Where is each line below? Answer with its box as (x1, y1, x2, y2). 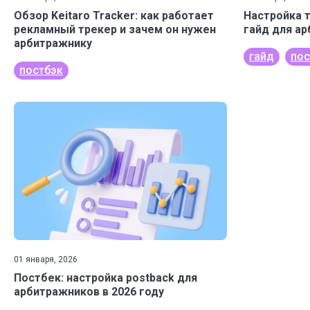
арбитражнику (14, 37, 92, 50)
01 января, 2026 (14, 255, 77, 264)
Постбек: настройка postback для (14, 271, 197, 284)
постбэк (19, 64, 63, 77)
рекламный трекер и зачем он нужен (14, 23, 216, 36)
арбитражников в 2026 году (14, 285, 164, 298)
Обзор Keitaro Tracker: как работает (14, 9, 214, 22)
